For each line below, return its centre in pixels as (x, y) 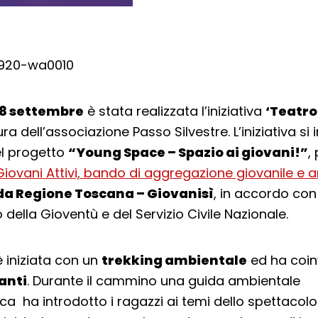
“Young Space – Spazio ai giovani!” (188, 152)
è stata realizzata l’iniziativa (174, 111)
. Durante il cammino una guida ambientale (163, 281)
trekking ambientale (174, 260)
